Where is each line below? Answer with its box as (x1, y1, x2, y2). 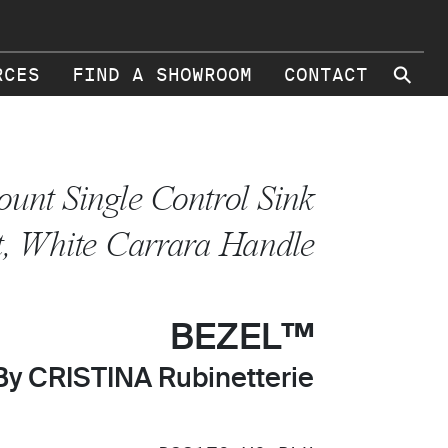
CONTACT (284, 64, 368, 86)
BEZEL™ (170, 321, 314, 357)
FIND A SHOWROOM (72, 64, 252, 86)
